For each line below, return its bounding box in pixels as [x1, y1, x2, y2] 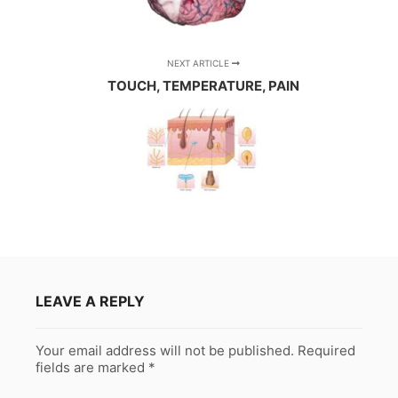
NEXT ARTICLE [166, 58, 232, 68]
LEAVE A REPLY [36, 292, 145, 310]
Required [298, 342, 355, 359]
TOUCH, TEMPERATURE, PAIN [107, 77, 299, 94]
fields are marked [36, 359, 148, 376]
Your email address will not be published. [36, 342, 294, 359]
